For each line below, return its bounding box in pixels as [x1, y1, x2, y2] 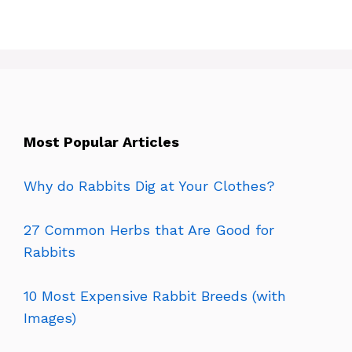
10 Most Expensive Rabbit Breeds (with [24, 287, 286, 304]
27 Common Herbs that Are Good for [24, 221, 274, 238]
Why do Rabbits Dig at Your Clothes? [24, 177, 275, 194]
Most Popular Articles [24, 133, 179, 150]
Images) [24, 309, 76, 326]
